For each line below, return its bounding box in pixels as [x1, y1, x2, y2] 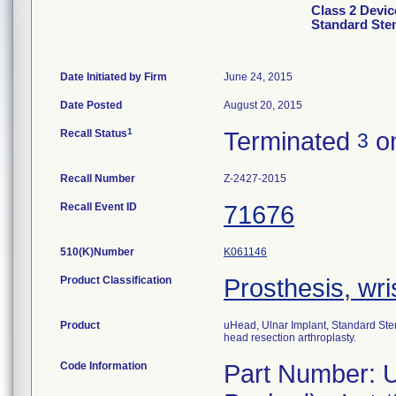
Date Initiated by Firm [60, 71, 167, 83]
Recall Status [60, 127, 127, 140]
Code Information [60, 360, 147, 372]
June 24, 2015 [224, 71, 293, 83]
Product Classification [60, 274, 171, 286]
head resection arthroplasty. [224, 331, 356, 344]
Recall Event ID [60, 201, 137, 213]
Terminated [224, 127, 357, 156]
